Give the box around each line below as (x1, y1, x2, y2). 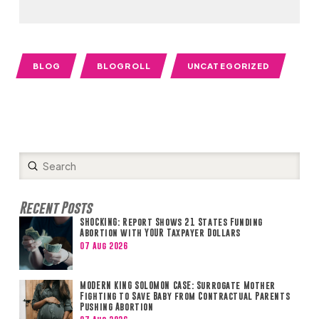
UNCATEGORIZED (187, 61, 271, 71)
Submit (32, 159, 67, 172)
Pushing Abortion (80, 301, 156, 313)
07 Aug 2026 (80, 240, 128, 251)
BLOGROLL (97, 61, 152, 71)
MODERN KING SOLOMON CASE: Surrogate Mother (80, 280, 276, 291)
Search (18, 166, 52, 179)
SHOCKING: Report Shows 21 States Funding (80, 216, 263, 228)
